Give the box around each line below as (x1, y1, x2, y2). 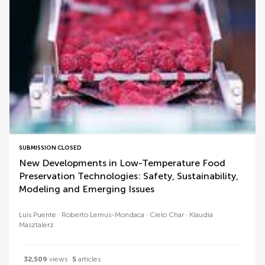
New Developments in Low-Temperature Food (19, 157, 225, 169)
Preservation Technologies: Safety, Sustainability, (19, 170, 238, 182)
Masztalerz (19, 221, 54, 229)
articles (76, 255, 101, 263)
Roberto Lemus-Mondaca (62, 211, 144, 219)
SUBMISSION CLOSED (19, 144, 82, 151)
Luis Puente (19, 211, 56, 219)
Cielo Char (150, 211, 184, 219)
